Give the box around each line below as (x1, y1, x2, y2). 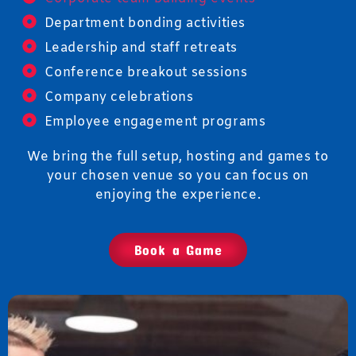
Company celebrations (44, 89, 194, 106)
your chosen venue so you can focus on (46, 168, 310, 184)
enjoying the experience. (95, 187, 261, 203)
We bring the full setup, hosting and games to (27, 149, 329, 165)
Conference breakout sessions (44, 64, 248, 81)
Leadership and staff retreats (44, 40, 238, 56)
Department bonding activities (44, 15, 246, 32)
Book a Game (133, 241, 222, 258)
